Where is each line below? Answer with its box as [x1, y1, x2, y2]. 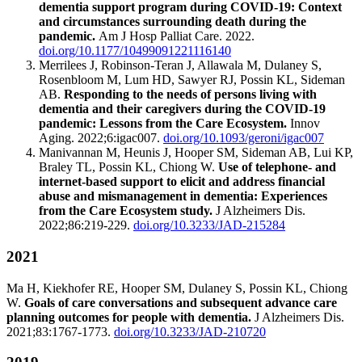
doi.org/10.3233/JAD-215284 [133, 218, 285, 233]
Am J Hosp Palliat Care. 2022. [99, 29, 255, 44]
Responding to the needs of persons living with [64, 87, 317, 102]
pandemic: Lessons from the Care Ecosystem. [39, 116, 287, 131]
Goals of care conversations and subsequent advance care [24, 295, 337, 309]
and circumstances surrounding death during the [39, 15, 306, 29]
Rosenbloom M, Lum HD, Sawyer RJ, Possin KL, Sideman [39, 73, 345, 87]
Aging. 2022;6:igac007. [39, 131, 163, 145]
